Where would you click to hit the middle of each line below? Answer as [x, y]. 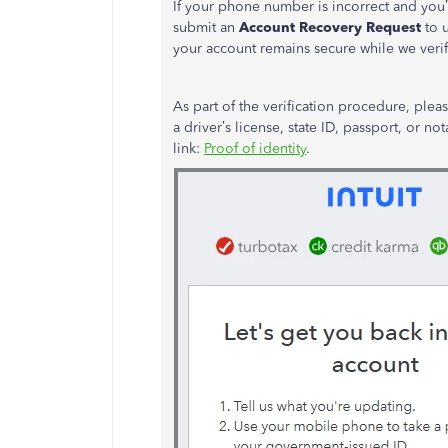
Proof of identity [255, 148]
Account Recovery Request [330, 27]
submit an [204, 27]
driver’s [207, 127]
